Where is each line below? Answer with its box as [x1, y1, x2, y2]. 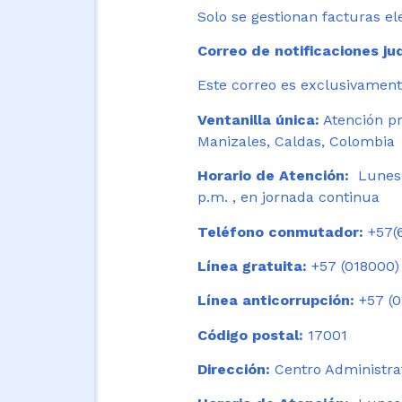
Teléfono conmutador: [197, 223, 363, 240]
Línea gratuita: [197, 257, 307, 275]
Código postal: [197, 326, 303, 344]
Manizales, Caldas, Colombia [197, 132, 395, 150]
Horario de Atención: [197, 167, 354, 185]
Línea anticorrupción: [197, 292, 354, 310]
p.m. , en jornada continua [197, 188, 384, 206]
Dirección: [197, 361, 270, 379]
